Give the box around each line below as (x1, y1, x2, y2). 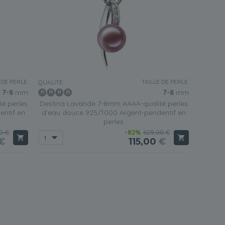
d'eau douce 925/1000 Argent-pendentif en (41, 108, 186, 117)
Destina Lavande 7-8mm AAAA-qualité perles (39, 99, 188, 108)
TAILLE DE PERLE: (142, 78, 189, 85)
